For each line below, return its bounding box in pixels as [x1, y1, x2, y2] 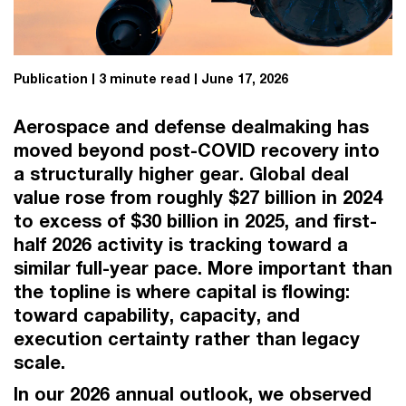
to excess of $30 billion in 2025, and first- [14, 210, 377, 231]
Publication [14, 71, 88, 86]
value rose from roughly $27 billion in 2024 [14, 187, 382, 208]
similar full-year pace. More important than [14, 257, 392, 278]
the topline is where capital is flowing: [14, 281, 350, 302]
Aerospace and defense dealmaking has [14, 116, 369, 137]
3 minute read [99, 71, 190, 86]
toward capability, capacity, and [14, 304, 300, 325]
